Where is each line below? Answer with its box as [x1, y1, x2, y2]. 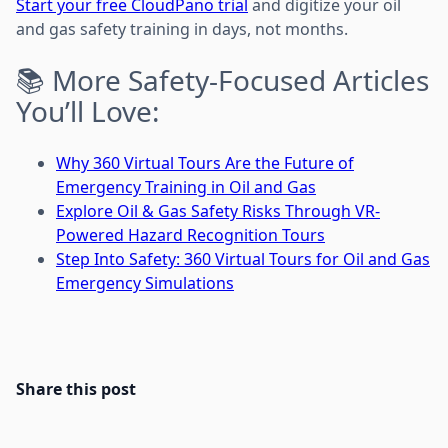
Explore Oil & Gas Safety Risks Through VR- [56, 199, 380, 222]
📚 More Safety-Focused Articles [16, 60, 429, 99]
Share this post [16, 377, 136, 400]
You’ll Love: [16, 91, 160, 130]
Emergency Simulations [56, 271, 234, 294]
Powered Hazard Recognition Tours [56, 223, 325, 246]
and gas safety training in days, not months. [16, 17, 348, 40]
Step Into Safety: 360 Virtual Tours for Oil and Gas [56, 247, 430, 270]
